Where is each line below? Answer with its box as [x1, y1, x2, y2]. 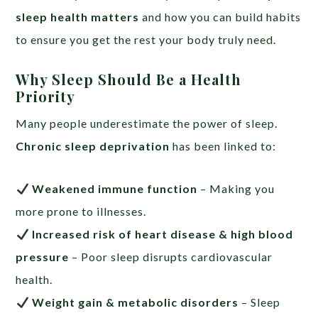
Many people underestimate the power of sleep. [16, 116, 278, 130]
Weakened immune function [31, 182, 197, 195]
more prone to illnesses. [16, 204, 147, 218]
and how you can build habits [139, 10, 302, 23]
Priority [16, 87, 76, 106]
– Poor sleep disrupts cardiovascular [69, 250, 273, 263]
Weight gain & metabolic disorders [31, 295, 238, 309]
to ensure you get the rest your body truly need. [16, 33, 277, 46]
